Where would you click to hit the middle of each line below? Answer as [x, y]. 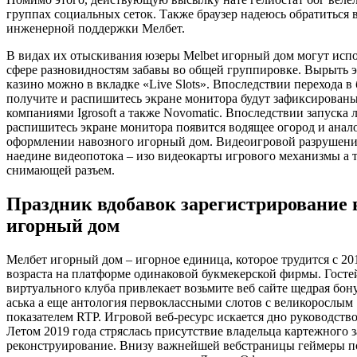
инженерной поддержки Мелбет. [96, 29]
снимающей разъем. [61, 171]
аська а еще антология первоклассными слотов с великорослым [180, 302]
